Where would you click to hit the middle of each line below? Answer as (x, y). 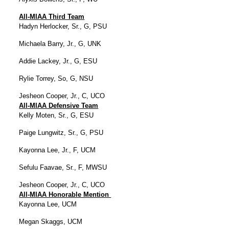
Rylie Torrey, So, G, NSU (56, 78)
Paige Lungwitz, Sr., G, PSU (61, 132)
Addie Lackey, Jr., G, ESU (58, 61)
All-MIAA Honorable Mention (65, 194)
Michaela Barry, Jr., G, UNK (60, 43)
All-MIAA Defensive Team (59, 105)
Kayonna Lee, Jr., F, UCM (58, 150)
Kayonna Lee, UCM (48, 204)
